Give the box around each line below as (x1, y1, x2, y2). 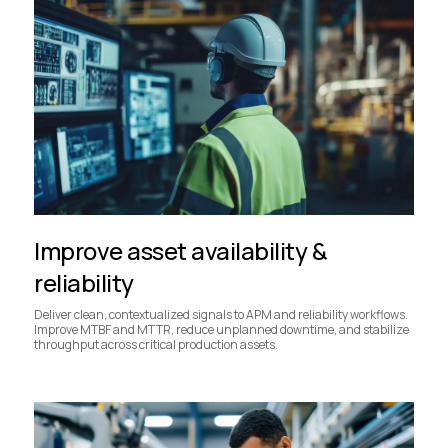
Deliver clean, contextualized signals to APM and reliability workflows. (34, 306, 408, 323)
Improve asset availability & (34, 234, 328, 267)
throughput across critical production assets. (34, 336, 278, 353)
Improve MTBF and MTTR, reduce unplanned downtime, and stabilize (34, 321, 409, 338)
